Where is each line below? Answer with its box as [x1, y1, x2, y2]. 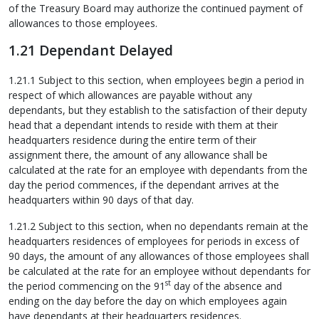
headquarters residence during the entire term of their [9, 132, 256, 147]
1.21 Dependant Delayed [9, 41, 173, 60]
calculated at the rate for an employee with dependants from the [9, 162, 308, 177]
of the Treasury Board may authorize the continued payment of [9, 1, 303, 15]
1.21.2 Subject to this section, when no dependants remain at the [9, 219, 308, 233]
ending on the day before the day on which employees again [9, 293, 287, 308]
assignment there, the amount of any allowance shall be [9, 147, 268, 162]
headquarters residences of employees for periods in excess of [9, 234, 299, 248]
